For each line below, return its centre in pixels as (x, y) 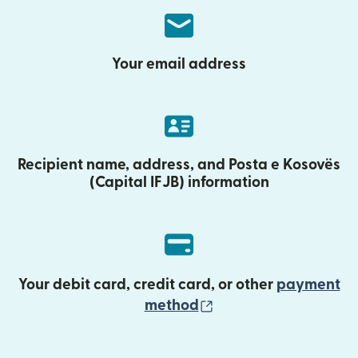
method (171, 305)
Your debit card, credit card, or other (147, 284)
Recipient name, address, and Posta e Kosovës (179, 165)
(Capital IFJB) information (179, 182)
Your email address (179, 64)
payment (308, 284)
